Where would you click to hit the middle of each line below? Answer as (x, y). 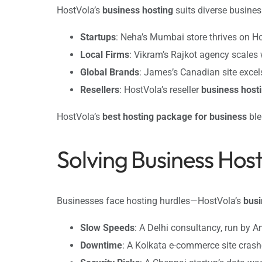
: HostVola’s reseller (160, 90)
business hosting (138, 11)
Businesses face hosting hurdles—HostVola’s (150, 201)
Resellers (100, 90)
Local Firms (105, 55)
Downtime (101, 245)
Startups (98, 37)
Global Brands (110, 73)
